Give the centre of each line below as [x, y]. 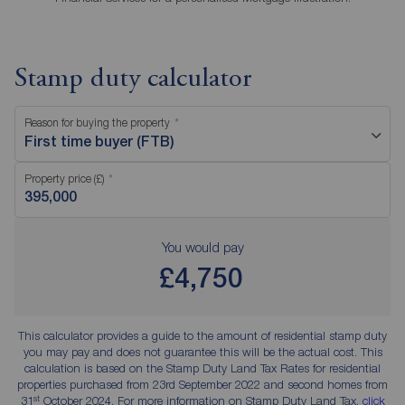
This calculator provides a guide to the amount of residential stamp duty [202, 336]
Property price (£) [64, 179]
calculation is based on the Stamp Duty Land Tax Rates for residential [202, 368]
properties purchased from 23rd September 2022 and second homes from [202, 385]
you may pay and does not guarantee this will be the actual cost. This [202, 352]
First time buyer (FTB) [99, 142]
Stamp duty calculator [133, 80]
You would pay [202, 247]
